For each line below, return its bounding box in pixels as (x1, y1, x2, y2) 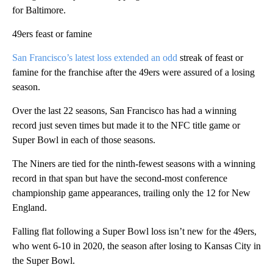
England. (12, 202, 47, 213)
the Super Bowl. (12, 255, 75, 266)
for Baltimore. (12, 5, 66, 16)
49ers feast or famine (12, 29, 92, 40)
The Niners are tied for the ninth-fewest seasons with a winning (12, 158, 255, 169)
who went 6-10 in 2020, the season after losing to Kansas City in (12, 241, 261, 252)
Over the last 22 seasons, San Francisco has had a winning (12, 105, 236, 116)
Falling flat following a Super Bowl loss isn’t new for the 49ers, (12, 226, 257, 237)
